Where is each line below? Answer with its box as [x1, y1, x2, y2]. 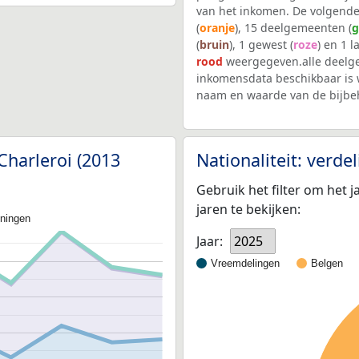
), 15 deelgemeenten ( [235, 19, 352, 35]
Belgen [311, 257, 343, 270]
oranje [200, 19, 235, 35]
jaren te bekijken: [196, 200, 301, 218]
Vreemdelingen [211, 257, 280, 270]
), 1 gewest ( [229, 36, 293, 52]
